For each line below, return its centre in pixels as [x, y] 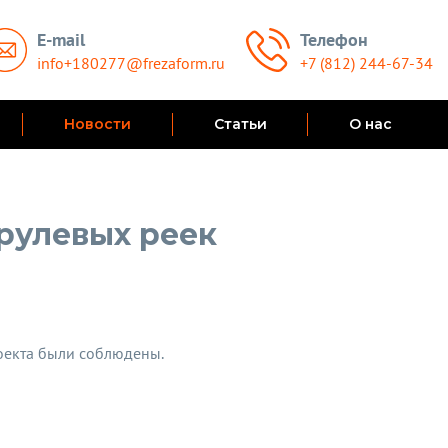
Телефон [334, 39]
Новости [98, 124]
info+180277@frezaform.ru [130, 62]
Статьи [240, 124]
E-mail [60, 39]
